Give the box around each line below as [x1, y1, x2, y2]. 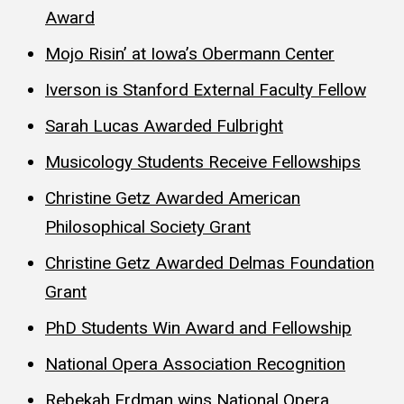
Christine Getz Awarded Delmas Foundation [45, 252, 374, 273]
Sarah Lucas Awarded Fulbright [45, 115, 283, 136]
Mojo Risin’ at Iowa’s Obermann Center [45, 42, 335, 64]
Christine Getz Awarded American [45, 187, 300, 208]
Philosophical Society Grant [45, 216, 251, 237]
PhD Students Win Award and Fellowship [45, 317, 352, 338]
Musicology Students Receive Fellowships [45, 151, 361, 172]
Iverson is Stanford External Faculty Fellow [45, 78, 366, 100]
